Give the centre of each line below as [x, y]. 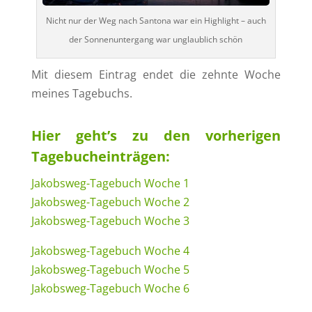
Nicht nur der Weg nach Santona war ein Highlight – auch [156, 21]
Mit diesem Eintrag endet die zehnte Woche [156, 75]
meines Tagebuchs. [81, 94]
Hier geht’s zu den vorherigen [156, 136]
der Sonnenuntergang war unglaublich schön [156, 40]
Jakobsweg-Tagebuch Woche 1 [110, 184]
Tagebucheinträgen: [100, 157]
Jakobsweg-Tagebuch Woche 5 [110, 270]
